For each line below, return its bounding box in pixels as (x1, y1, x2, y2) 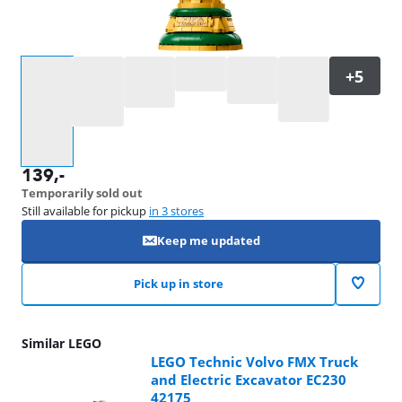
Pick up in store (134, 275, 223, 293)
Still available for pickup (22, 203, 149, 220)
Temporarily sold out (22, 185, 143, 202)
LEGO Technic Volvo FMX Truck (151, 353, 358, 371)
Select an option (21, 57, 109, 73)
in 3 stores (149, 203, 204, 220)
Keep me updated (156, 232, 260, 249)
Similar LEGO (22, 335, 101, 353)
